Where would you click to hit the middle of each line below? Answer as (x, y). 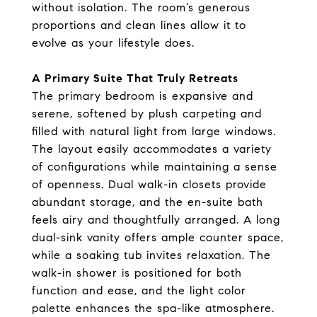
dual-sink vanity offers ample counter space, (158, 237)
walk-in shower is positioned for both (137, 272)
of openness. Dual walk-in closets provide (149, 184)
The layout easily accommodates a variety (152, 149)
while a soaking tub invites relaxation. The (151, 255)
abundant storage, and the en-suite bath (148, 202)
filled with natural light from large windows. (154, 131)
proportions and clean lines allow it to (139, 25)
